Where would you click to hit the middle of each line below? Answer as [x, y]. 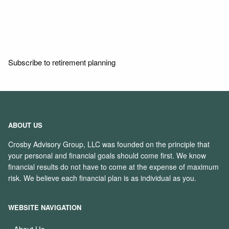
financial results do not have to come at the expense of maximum [114, 166]
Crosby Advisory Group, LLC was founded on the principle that [109, 144]
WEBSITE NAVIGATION [45, 208]
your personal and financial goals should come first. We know [107, 155]
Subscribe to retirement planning [62, 62]
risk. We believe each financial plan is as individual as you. [102, 178]
